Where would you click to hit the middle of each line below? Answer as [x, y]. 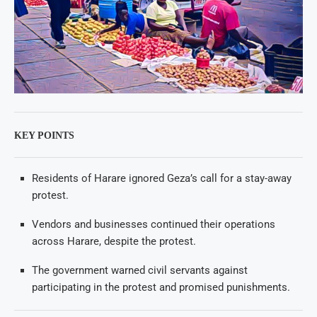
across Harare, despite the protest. [114, 242]
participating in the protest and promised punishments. [161, 288]
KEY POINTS [44, 136]
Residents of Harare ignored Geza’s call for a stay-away [162, 179]
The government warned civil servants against [140, 271]
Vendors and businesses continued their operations [154, 225]
